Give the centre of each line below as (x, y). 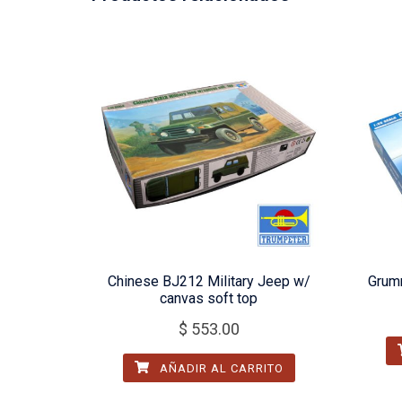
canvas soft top (209, 298)
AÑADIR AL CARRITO (219, 368)
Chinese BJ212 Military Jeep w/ (209, 281)
